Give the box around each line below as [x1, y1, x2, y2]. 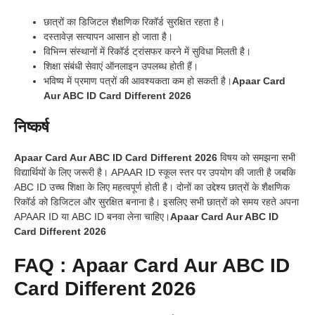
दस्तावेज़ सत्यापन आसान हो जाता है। [44, 31, 173, 43]
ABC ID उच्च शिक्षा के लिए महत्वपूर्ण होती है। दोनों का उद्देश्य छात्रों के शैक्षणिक [14, 181, 290, 193]
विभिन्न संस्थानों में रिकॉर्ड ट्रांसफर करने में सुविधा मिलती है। [44, 46, 251, 58]
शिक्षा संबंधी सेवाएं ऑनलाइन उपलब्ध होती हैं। [44, 60, 198, 72]
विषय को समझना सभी [217, 152, 295, 164]
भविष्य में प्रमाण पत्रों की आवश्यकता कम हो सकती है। [44, 75, 232, 87]
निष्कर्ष [14, 118, 49, 136]
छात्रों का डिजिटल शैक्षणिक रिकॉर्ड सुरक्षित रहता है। [44, 16, 225, 28]
